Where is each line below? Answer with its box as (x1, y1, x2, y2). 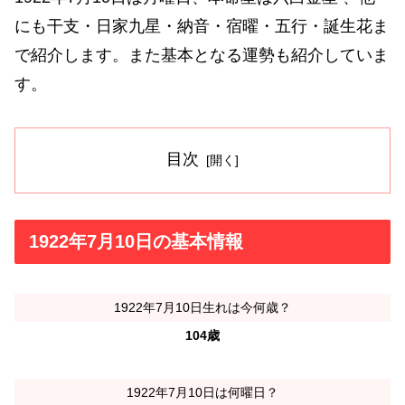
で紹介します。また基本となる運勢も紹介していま (14, 45, 389, 64)
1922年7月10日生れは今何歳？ (114, 299, 291, 315)
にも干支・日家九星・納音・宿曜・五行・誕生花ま (14, 16, 389, 35)
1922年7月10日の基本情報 (29, 231, 243, 252)
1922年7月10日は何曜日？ (127, 384, 278, 400)
